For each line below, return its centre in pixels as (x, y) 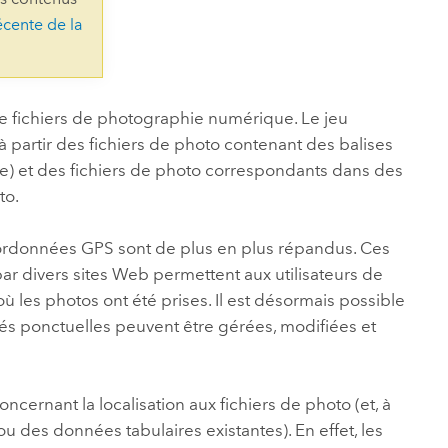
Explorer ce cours (249, 24)
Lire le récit (154, 24)
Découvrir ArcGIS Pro (187, 40)
